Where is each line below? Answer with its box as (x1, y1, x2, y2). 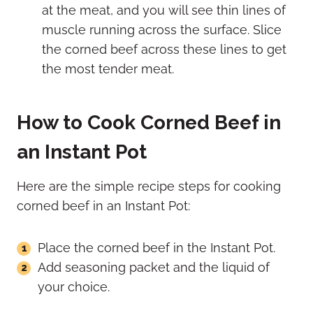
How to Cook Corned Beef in (17, 110, 281, 134)
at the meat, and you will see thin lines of (42, 2, 286, 17)
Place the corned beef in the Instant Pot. (38, 240, 275, 255)
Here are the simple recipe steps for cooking (17, 178, 281, 194)
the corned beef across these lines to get (42, 41, 286, 57)
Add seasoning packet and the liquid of (38, 259, 270, 275)
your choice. (38, 279, 110, 294)
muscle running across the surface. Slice (42, 22, 282, 37)
